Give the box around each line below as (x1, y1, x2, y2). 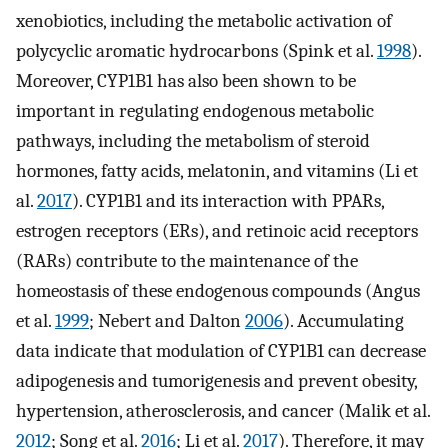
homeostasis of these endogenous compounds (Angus (16, 279, 420, 302)
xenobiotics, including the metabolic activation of (16, 9, 392, 32)
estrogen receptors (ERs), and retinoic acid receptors (16, 219, 418, 242)
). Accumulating (283, 309, 404, 332)
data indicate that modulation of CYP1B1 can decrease (16, 339, 426, 362)
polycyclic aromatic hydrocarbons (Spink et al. (16, 39, 377, 62)
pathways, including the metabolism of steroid (16, 129, 370, 152)
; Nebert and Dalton (89, 309, 245, 332)
